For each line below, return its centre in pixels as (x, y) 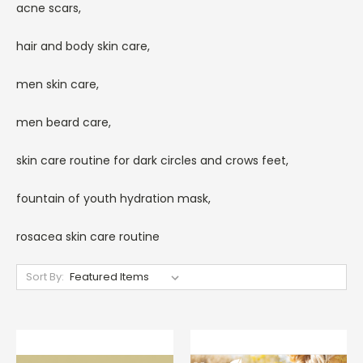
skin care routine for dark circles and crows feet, (152, 160)
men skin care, (58, 84)
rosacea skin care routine (88, 236)
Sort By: (45, 276)
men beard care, (64, 122)
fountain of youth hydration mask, (113, 198)
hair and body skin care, (86, 46)
